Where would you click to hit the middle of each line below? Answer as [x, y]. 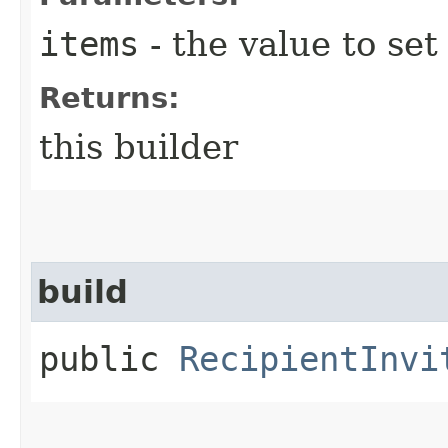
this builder [138, 146]
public [109, 358]
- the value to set [288, 43]
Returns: [109, 97]
